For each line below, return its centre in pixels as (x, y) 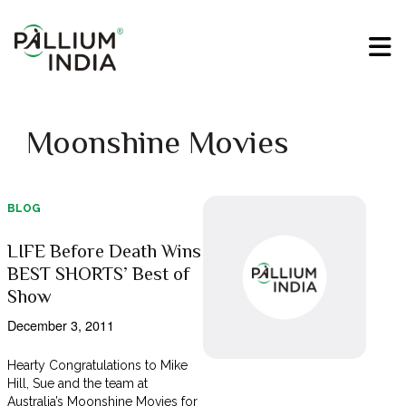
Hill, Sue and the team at (77, 384)
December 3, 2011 (60, 325)
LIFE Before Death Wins (104, 251)
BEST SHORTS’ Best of (98, 274)
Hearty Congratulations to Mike (97, 366)
